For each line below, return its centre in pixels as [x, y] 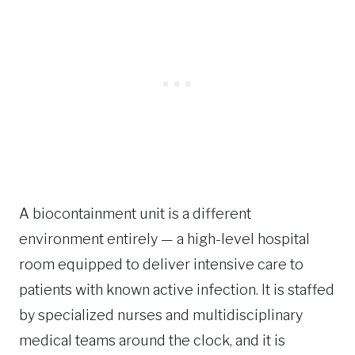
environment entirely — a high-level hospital [164, 239]
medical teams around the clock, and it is [152, 340]
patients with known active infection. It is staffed [177, 290]
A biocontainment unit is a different [135, 214]
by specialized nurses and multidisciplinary [161, 315]
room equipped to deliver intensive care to [161, 264]
